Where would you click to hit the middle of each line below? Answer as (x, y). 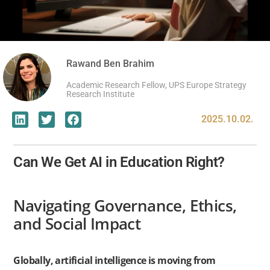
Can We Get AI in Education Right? (119, 162)
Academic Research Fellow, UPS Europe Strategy (156, 85)
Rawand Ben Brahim (110, 64)
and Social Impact (77, 224)
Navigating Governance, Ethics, (125, 206)
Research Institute (100, 94)
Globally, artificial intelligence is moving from (115, 261)
